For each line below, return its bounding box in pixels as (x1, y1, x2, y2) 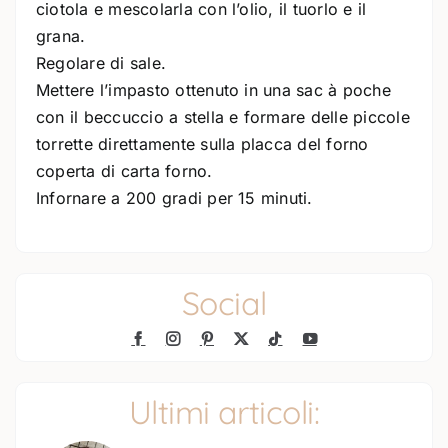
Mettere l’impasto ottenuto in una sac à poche (36, 80, 391, 100)
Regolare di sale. (36, 53, 167, 73)
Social (181, 283, 267, 323)
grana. (36, 26, 86, 46)
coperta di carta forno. (36, 161, 213, 181)
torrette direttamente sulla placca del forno (36, 134, 369, 154)
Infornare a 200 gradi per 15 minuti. (36, 188, 313, 208)
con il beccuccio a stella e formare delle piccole (36, 107, 410, 127)
